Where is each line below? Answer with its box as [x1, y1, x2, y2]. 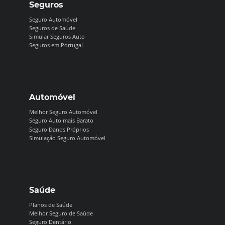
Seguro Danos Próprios [29, 125, 89, 133]
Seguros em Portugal [29, 41, 83, 49]
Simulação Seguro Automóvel [29, 134, 106, 142]
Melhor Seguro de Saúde [29, 209, 93, 217]
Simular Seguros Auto [29, 33, 85, 41]
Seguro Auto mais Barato [29, 117, 94, 125]
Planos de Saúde [29, 200, 73, 208]
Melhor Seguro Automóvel [29, 108, 98, 116]
